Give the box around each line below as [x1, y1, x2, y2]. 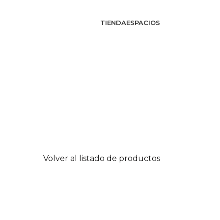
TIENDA [100, 19, 126, 27]
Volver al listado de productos [43, 153, 160, 163]
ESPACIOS [126, 19, 160, 27]
